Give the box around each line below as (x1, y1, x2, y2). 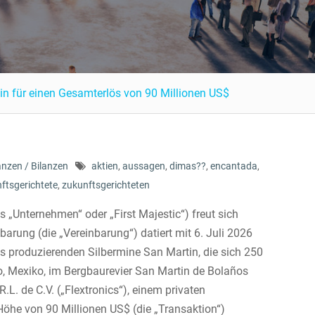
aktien (91, 160, 118, 172)
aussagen (122, 160, 165, 172)
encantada (210, 160, 257, 172)
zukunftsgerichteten (62, 179, 150, 191)
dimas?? (169, 160, 206, 172)
